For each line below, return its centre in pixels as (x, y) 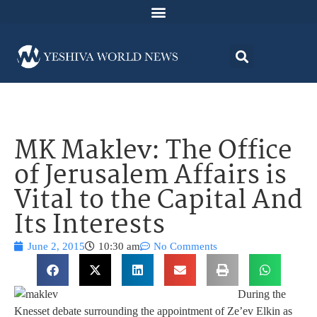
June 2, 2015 (56, 247)
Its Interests (90, 226)
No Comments (185, 247)
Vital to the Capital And (158, 202)
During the (262, 294)
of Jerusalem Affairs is (150, 177)
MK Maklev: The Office (153, 152)
